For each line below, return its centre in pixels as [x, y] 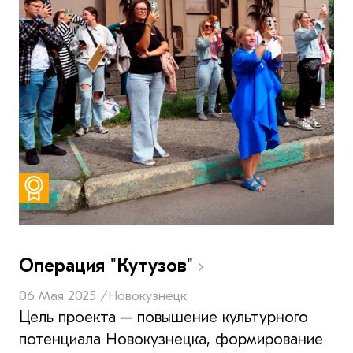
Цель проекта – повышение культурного [163, 317]
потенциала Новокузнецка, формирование [171, 339]
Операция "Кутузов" [109, 265]
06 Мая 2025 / [63, 295]
